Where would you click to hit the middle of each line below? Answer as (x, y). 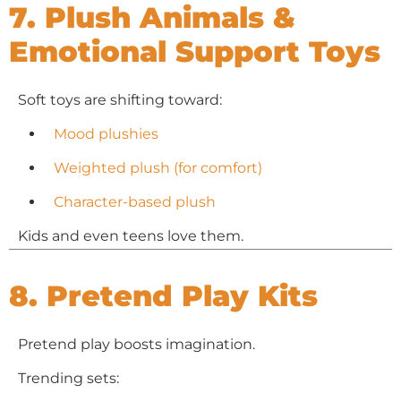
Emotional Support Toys (195, 51)
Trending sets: (68, 378)
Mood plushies (106, 133)
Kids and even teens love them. (131, 235)
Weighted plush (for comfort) (158, 167)
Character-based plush (135, 201)
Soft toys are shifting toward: (120, 99)
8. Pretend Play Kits (163, 296)
